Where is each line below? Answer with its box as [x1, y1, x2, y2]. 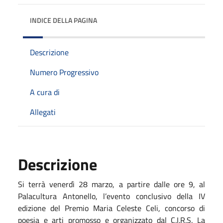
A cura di [30, 86, 60, 98]
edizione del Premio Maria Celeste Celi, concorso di [18, 202, 205, 214]
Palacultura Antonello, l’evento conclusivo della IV [18, 190, 205, 202]
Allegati [30, 106, 56, 118]
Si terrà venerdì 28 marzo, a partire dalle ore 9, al [18, 178, 205, 190]
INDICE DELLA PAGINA [30, 14, 97, 25]
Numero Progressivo [30, 66, 99, 78]
